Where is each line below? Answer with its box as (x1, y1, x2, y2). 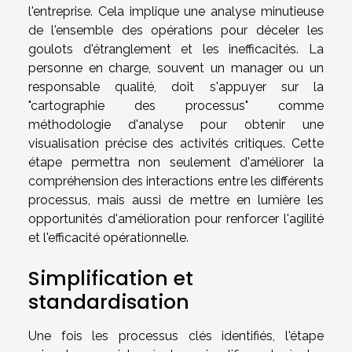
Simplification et (28, 265, 193, 293)
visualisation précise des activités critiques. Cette (28, 135, 324, 151)
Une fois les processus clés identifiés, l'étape (28, 328, 324, 344)
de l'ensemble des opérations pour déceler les (28, 22, 324, 38)
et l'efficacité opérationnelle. (28, 229, 189, 245)
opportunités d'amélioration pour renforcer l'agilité (28, 211, 324, 226)
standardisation (28, 288, 189, 317)
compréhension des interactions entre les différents (28, 173, 324, 189)
